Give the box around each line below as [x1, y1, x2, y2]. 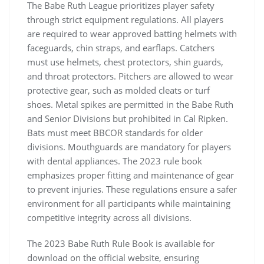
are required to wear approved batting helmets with [27, 28, 237, 40]
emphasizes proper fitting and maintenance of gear [27, 169, 234, 181]
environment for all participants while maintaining [27, 197, 230, 210]
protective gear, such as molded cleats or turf [27, 84, 210, 97]
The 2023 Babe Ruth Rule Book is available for [27, 237, 214, 250]
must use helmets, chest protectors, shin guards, [27, 56, 223, 68]
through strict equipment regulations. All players [27, 14, 223, 26]
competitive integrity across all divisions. [27, 212, 192, 224]
